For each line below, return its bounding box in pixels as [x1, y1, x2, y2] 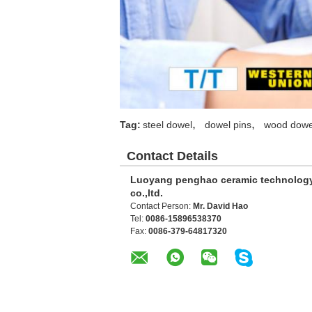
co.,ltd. [130, 187, 163, 199]
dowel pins [205, 119, 251, 131]
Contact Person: [130, 201, 193, 212]
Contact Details [127, 149, 218, 164]
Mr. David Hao [193, 201, 248, 212]
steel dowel [143, 119, 192, 131]
